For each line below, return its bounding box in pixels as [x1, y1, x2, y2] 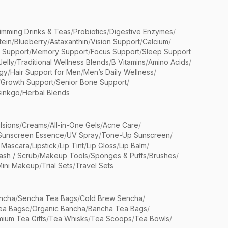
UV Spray [67, 131, 99, 140]
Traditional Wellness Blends [17, 58, 109, 67]
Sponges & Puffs [91, 151, 147, 160]
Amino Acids [148, 58, 189, 67]
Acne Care [103, 121, 138, 130]
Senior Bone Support [56, 78, 127, 87]
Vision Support [91, 37, 140, 46]
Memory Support [32, 47, 88, 56]
